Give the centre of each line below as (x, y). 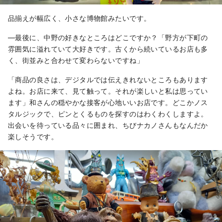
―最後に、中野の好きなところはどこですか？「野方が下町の (108, 38)
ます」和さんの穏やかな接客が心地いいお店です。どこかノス (108, 103)
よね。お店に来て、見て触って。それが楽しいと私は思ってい (108, 91)
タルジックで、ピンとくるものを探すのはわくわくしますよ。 (108, 114)
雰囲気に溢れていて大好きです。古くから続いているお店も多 (108, 49)
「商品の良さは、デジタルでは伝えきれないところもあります (108, 80)
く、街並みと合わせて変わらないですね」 (76, 60)
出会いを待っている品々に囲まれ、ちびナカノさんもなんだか (108, 125)
